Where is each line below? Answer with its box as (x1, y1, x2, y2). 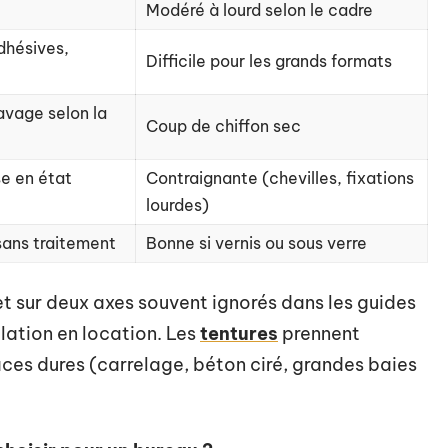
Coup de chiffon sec (146, 116, 301, 136)
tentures (200, 322, 278, 345)
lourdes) (146, 195, 209, 215)
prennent (278, 322, 360, 345)
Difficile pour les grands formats (146, 51, 392, 71)
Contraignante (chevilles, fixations (146, 168, 414, 188)
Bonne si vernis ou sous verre (146, 233, 367, 253)
